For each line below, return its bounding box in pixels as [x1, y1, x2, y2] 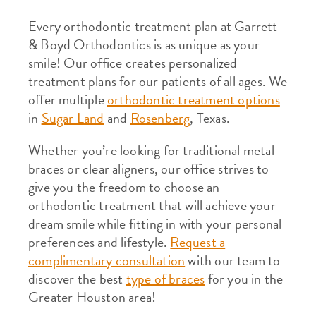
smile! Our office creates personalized [28, 52, 238, 73]
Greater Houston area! [28, 286, 157, 308]
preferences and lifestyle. [28, 231, 171, 253]
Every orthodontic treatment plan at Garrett [28, 16, 278, 37]
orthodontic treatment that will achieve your [28, 195, 276, 216]
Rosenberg [130, 107, 190, 128]
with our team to [185, 250, 281, 271]
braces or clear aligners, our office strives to [28, 158, 269, 179]
